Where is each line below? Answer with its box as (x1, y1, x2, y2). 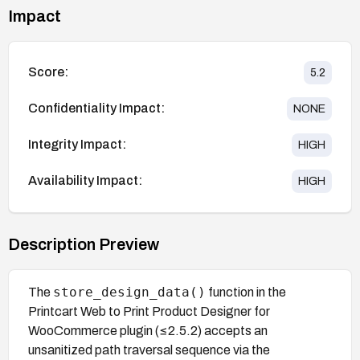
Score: (28, 65, 68, 80)
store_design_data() (53, 284, 206, 300)
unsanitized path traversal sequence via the (28, 342, 270, 357)
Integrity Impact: (28, 137, 126, 152)
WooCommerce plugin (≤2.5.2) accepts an (28, 323, 268, 337)
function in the (206, 284, 286, 299)
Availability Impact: (28, 174, 142, 188)
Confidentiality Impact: (28, 101, 165, 116)
